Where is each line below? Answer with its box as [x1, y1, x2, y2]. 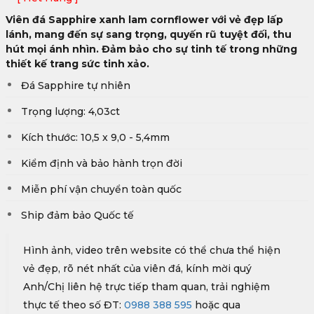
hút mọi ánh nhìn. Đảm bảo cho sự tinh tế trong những [6, 43, 297, 55]
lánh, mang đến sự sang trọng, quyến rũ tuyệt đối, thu [6, 28, 292, 41]
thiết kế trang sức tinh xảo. [6, 57, 152, 70]
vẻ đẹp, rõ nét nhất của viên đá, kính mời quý [23, 262, 252, 275]
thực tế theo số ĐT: [23, 299, 124, 311]
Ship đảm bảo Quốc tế [21, 209, 134, 221]
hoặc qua [192, 299, 240, 311]
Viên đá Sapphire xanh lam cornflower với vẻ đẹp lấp [6, 13, 283, 26]
